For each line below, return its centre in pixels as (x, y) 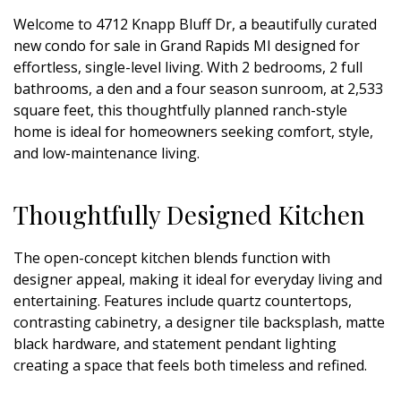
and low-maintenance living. (107, 153)
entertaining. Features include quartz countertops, (183, 300)
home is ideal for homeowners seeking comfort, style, (193, 131)
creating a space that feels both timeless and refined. (190, 365)
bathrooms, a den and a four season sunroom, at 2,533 (198, 88)
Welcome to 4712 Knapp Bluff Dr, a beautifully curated (195, 24)
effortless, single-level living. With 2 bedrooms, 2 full (188, 67)
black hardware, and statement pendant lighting (175, 343)
